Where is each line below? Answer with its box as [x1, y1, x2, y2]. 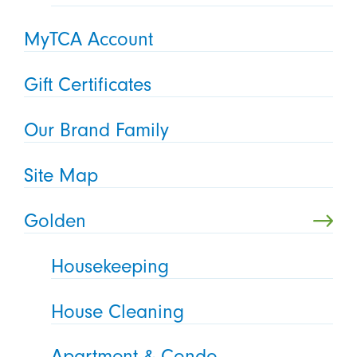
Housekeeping [51, 254, 170, 277]
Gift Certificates [23, 73, 151, 96]
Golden [23, 209, 86, 232]
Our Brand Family [23, 119, 169, 141]
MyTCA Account [23, 28, 153, 51]
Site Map [23, 163, 98, 186]
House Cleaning [51, 300, 185, 323]
